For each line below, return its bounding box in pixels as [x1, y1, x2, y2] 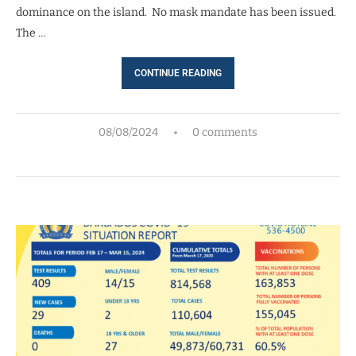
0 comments [192, 125, 257, 139]
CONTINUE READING [134, 67, 222, 79]
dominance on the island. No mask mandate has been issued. [16, 5, 339, 19]
